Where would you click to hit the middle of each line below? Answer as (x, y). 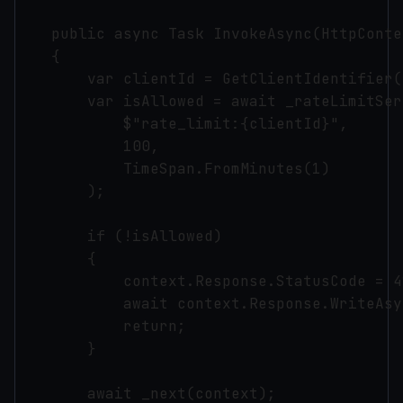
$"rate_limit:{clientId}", (186, 124)
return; (101, 326)
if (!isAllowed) (119, 236)
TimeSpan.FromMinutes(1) (173, 169)
